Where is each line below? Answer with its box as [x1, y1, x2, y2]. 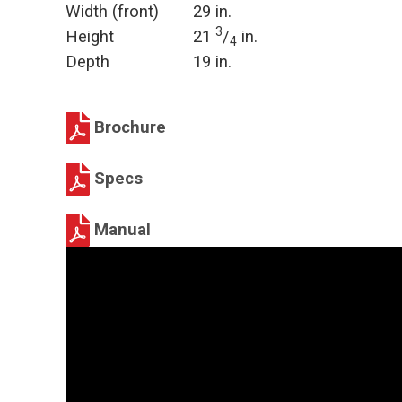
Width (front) [66, 2, 159, 22]
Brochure [90, 117, 166, 137]
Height [66, 27, 114, 47]
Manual [90, 219, 151, 240]
